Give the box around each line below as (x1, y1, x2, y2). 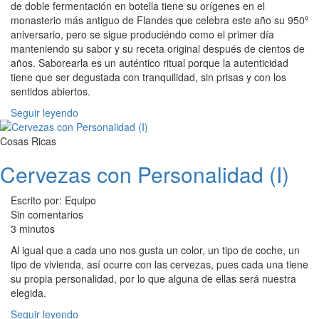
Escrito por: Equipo (11, 192, 96, 207)
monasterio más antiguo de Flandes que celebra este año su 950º (11, 12, 308, 27)
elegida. (11, 285, 46, 300)
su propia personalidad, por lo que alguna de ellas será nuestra (11, 271, 296, 286)
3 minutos (11, 221, 55, 236)
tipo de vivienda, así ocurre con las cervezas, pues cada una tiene (11, 256, 308, 271)
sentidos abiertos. (11, 83, 90, 98)
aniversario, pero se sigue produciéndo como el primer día (11, 26, 274, 41)
